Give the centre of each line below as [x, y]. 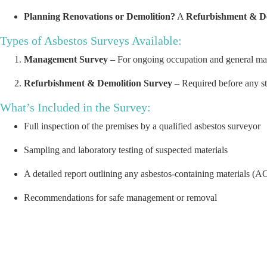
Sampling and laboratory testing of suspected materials [126, 150]
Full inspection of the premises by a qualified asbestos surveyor [142, 126]
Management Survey [66, 60]
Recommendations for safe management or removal [120, 198]
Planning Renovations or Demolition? [100, 17]
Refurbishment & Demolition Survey [98, 83]
